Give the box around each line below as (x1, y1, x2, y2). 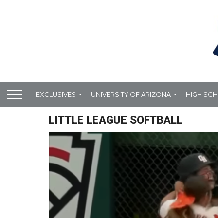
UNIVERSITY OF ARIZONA (91, 90, 171, 98)
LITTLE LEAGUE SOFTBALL (49, 113, 182, 127)
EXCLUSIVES (36, 90, 76, 98)
